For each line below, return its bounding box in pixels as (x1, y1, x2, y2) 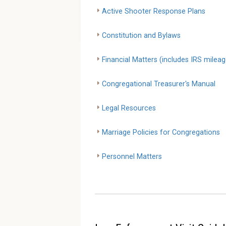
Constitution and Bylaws (102, 31, 181, 40)
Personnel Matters (102, 152, 162, 161)
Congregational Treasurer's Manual (102, 79, 215, 88)
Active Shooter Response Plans (102, 7, 205, 16)
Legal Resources (102, 103, 156, 112)
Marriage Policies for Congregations (102, 128, 220, 137)
